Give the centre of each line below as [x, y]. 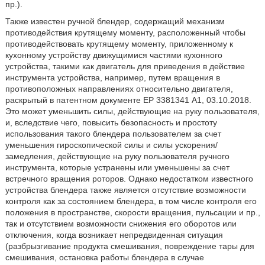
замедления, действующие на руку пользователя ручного [117, 156]
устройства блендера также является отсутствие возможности [125, 190]
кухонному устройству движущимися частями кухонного [114, 55]
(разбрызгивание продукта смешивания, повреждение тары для [130, 246]
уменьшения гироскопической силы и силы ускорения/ [111, 145]
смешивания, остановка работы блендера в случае [104, 257]
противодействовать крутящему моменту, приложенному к [119, 44]
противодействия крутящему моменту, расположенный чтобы [125, 33]
